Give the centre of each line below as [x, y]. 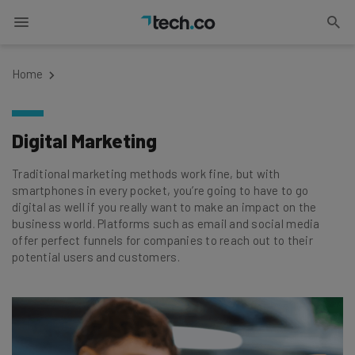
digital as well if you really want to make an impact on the [164, 207]
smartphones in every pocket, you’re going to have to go [160, 190]
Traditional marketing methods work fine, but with [146, 174]
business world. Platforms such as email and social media [166, 223]
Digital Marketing [84, 141]
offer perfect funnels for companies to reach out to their [162, 240]
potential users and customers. [96, 257]
